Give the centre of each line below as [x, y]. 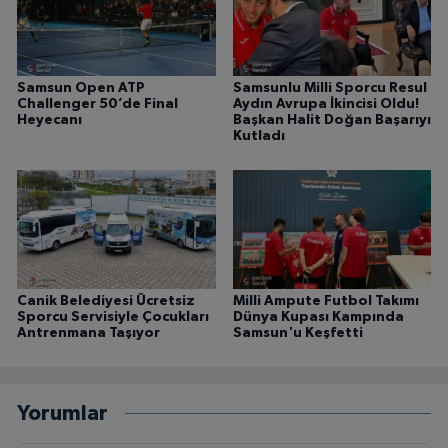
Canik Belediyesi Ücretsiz [106, 301]
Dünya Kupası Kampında [318, 317]
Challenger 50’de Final [97, 104]
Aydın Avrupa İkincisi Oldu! [325, 104]
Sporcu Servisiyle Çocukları [113, 317]
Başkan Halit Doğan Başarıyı [331, 120]
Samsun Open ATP [81, 88]
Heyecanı [49, 120]
